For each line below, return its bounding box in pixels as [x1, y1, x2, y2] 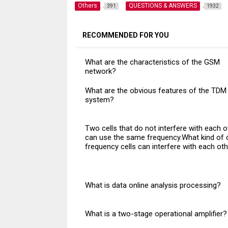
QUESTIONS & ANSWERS [128, 2, 197, 10]
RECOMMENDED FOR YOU [82, 31, 169, 40]
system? [84, 95, 114, 105]
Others [77, 2, 97, 10]
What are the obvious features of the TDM [84, 86, 226, 96]
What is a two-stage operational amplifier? [84, 209, 227, 219]
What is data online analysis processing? [84, 181, 221, 190]
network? [84, 67, 116, 76]
